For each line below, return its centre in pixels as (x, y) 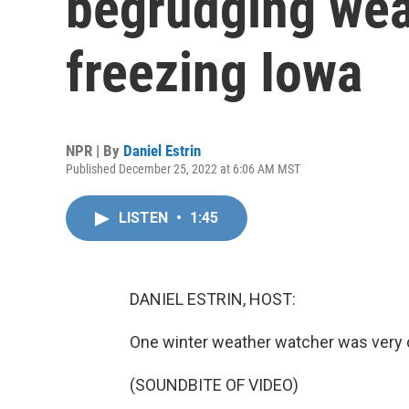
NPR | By (94, 151)
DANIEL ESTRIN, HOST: (213, 299)
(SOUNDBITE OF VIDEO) (214, 385)
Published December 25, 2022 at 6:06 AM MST (183, 169)
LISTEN (145, 218)
